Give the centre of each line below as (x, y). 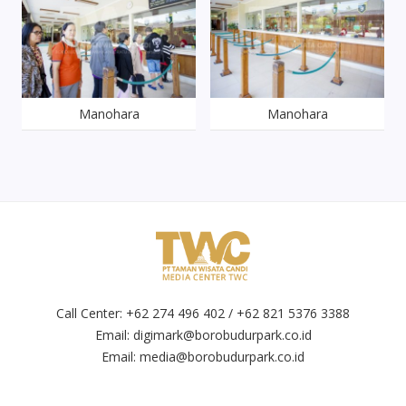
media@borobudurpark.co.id (222, 357)
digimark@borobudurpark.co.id (222, 335)
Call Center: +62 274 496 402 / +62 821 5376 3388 (203, 313)
